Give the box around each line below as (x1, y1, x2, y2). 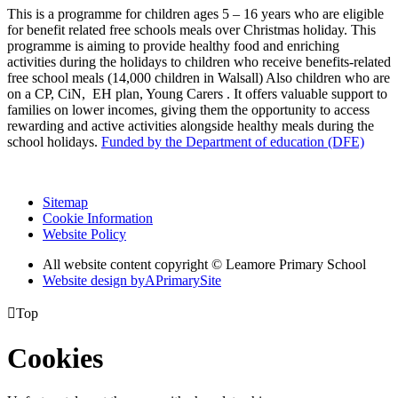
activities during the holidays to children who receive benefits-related (7, 54, 391, 70)
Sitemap (43, 195, 88, 211)
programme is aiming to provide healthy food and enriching (7, 38, 339, 54)
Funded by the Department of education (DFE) (101, 134, 364, 150)
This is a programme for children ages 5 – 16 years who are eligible (7, 6, 384, 22)
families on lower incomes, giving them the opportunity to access (7, 102, 370, 118)
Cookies (7, 341, 103, 374)
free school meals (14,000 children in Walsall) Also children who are (7, 70, 390, 86)
